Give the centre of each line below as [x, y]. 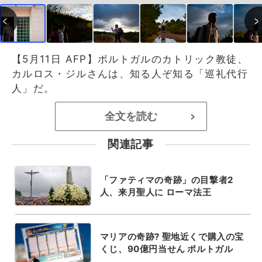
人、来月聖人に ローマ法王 [156, 192]
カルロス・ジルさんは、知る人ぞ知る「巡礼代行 [130, 73]
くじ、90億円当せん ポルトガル [166, 249]
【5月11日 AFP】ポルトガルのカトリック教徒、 [130, 59]
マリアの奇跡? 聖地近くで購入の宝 [172, 236]
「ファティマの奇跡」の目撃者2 [166, 180]
